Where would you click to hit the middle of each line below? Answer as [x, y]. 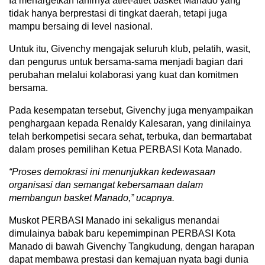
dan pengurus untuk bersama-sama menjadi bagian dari [126, 62]
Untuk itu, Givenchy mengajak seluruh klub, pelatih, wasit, [130, 49]
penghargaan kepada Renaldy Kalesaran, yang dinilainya [130, 123]
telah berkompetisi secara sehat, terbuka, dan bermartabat [130, 136]
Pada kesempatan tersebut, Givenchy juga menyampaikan [131, 110]
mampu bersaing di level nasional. [81, 26]
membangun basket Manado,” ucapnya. [92, 198]
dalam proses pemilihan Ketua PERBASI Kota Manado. [125, 149]
